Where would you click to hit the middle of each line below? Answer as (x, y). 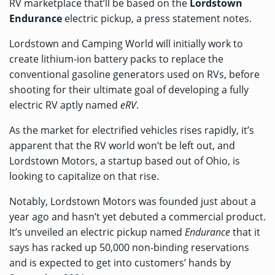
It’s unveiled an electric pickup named (97, 232)
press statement (182, 19)
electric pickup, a (103, 19)
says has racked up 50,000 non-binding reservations (129, 248)
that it (245, 232)
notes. (236, 19)
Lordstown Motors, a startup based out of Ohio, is (125, 161)
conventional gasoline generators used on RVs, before (134, 75)
